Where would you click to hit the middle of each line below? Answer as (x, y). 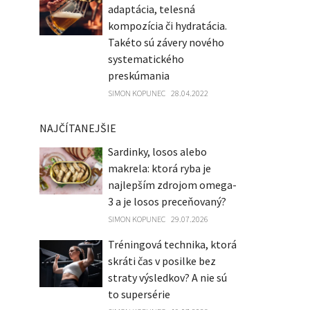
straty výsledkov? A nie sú (167, 277)
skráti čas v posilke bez (162, 261)
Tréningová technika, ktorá (172, 244)
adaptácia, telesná (151, 9)
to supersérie (139, 294)
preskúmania (138, 75)
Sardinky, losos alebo (157, 152)
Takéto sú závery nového (166, 42)
